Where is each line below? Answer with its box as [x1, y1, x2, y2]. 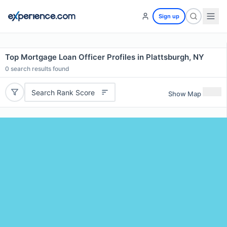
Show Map [168, 89, 201, 98]
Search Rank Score [31, 88, 95, 97]
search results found [9, 65, 69, 72]
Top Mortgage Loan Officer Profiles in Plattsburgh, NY [5, 52, 204, 62]
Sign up [159, 13, 179, 20]
